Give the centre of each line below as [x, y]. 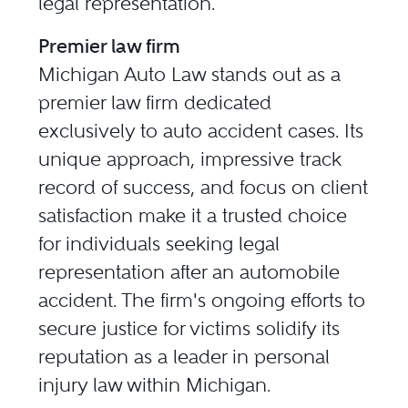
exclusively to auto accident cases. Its [201, 130]
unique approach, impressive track [190, 158]
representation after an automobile [189, 271]
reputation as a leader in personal [184, 356]
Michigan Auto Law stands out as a [190, 74]
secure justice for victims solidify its [189, 328]
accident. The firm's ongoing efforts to [202, 300]
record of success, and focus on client [204, 187]
